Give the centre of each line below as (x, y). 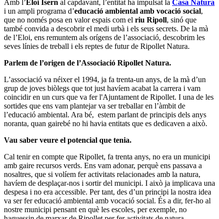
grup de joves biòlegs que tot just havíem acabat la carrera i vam (102, 88)
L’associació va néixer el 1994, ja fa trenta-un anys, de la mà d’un (105, 80)
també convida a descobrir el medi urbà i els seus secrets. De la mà (106, 29)
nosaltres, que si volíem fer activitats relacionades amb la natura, (102, 175)
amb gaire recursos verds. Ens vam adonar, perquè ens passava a (103, 166)
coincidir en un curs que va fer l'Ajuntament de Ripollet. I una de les (109, 97)
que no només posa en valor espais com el (69, 20)
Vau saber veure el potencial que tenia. (68, 140)
